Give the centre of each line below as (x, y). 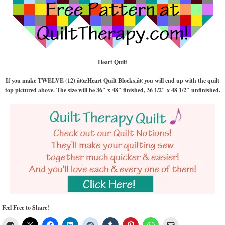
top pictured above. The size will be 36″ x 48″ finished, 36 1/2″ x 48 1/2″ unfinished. (113, 90)
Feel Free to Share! (26, 207)
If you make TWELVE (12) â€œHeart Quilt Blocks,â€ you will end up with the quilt (113, 80)
